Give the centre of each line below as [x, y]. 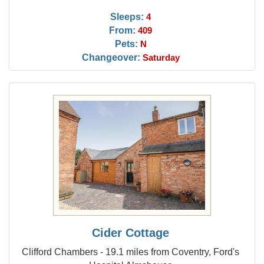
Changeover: [111, 57]
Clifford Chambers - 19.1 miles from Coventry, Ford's [131, 252]
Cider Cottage [131, 233]
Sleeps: [127, 16]
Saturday [161, 58]
